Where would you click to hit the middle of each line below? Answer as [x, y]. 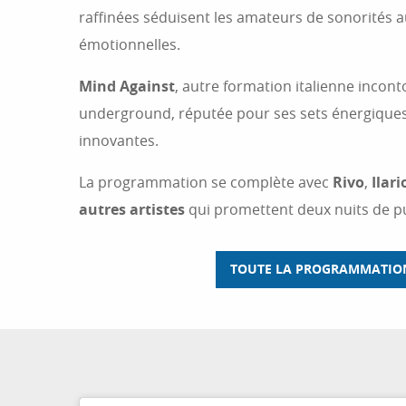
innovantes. [119, 141]
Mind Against [127, 87]
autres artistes [132, 210]
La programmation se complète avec [206, 183]
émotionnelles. [130, 45]
